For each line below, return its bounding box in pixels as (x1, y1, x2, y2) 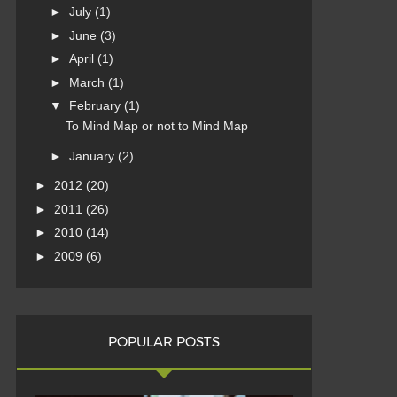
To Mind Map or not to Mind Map (65, 119, 248, 134)
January (68, 148, 118, 163)
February (68, 98, 124, 113)
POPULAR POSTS (107, 332, 220, 350)
